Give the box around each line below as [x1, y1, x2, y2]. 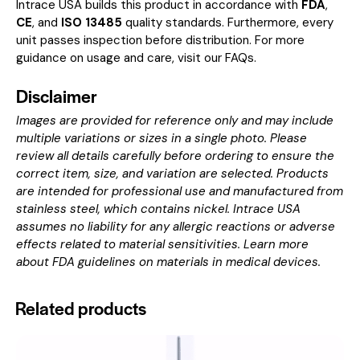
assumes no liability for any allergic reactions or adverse [16, 219, 335, 235]
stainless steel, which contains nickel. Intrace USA [16, 201, 301, 218]
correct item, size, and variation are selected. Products [16, 166, 329, 182]
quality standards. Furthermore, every [122, 14, 333, 31]
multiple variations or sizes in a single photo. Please [16, 130, 307, 147]
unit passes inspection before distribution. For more [16, 32, 305, 49]
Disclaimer [16, 84, 97, 108]
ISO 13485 [61, 14, 122, 31]
